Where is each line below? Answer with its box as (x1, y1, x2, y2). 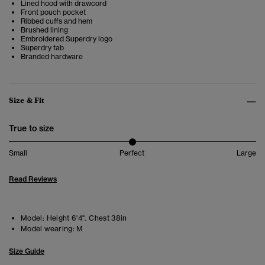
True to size (9, 123, 54, 134)
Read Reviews (9, 174, 57, 184)
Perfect (119, 148, 144, 158)
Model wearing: (21, 224, 75, 234)
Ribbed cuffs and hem (21, 17, 92, 26)
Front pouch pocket (21, 8, 86, 17)
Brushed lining (21, 25, 68, 35)
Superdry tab (21, 43, 64, 53)
